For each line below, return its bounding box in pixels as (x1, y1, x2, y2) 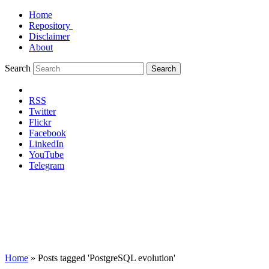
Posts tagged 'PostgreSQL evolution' (38, 253, 175, 263)
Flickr (29, 117, 51, 127)
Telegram (29, 160, 64, 171)
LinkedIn (29, 139, 64, 149)
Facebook (29, 128, 66, 138)
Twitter (29, 106, 56, 116)
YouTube (29, 150, 64, 160)
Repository (29, 20, 73, 31)
